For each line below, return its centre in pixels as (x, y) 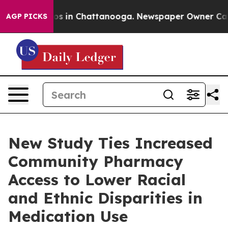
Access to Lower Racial (97, 180)
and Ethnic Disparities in (105, 198)
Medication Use (68, 216)
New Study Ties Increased (110, 143)
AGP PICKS (27, 16)
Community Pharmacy (96, 161)
